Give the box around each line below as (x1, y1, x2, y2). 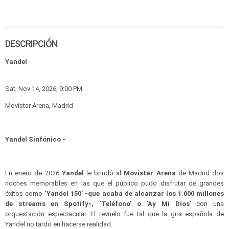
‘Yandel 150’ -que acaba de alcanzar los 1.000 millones (42, 190, 224, 197)
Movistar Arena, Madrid (5, 102, 73, 109)
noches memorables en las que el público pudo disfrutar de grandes (5, 179, 224, 187)
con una (191, 200, 224, 208)
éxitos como (5, 190, 43, 197)
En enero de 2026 (5, 169, 62, 177)
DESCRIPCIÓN (5, 38, 57, 49)
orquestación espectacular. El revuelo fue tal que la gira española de (5, 210, 224, 218)
